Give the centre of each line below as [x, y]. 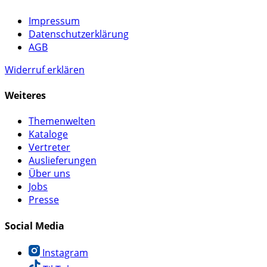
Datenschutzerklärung [79, 34]
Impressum [54, 21]
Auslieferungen [63, 161]
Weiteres [25, 96]
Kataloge [48, 134]
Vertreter [49, 148]
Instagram [64, 252]
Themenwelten [62, 121]
